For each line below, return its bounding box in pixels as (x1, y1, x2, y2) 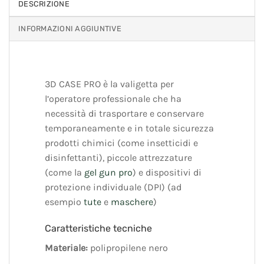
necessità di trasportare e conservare (45, 107, 204, 119)
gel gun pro (84, 166, 133, 178)
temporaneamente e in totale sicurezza (45, 122, 214, 134)
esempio (45, 196, 84, 207)
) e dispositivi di (133, 166, 202, 178)
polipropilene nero (88, 242, 168, 254)
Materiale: (45, 242, 88, 254)
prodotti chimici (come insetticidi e (45, 137, 198, 148)
